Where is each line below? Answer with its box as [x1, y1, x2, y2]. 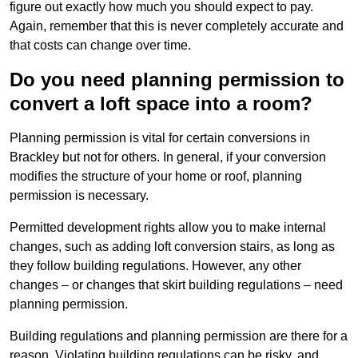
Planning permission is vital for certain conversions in [10, 131, 310, 145]
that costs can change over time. [10, 38, 191, 53]
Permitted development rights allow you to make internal [10, 221, 326, 235]
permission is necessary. [10, 189, 149, 203]
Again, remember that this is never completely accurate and [10, 19, 344, 34]
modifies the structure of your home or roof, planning [10, 169, 302, 184]
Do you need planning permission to [10, 69, 344, 91]
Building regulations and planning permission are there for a [10, 329, 348, 344]
